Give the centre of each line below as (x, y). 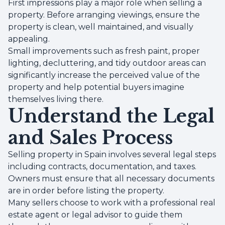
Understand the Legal (111, 116)
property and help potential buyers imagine (96, 87)
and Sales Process (90, 138)
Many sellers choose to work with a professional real (112, 203)
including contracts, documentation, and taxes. (102, 166)
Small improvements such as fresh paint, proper (104, 51)
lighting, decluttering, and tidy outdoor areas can (107, 63)
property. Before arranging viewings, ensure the (104, 15)
